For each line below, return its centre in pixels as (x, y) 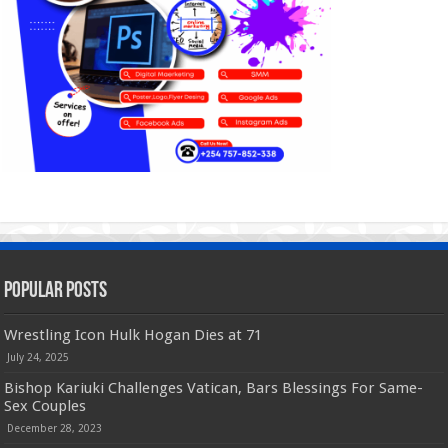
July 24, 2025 (38, 356)
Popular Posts (56, 291)
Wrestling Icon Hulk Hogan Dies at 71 (133, 334)
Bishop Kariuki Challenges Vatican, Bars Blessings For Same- (214, 387)
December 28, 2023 (55, 427)
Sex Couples (45, 405)
